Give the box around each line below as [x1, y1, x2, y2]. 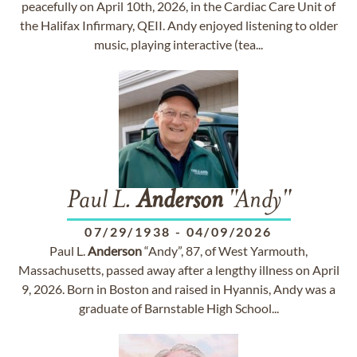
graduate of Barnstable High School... [78, 300, 279, 316]
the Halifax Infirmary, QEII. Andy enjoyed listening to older [19, 18, 338, 33]
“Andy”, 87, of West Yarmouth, [142, 243, 308, 258]
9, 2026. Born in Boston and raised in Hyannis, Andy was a [22, 281, 335, 296]
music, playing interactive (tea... [94, 37, 263, 52]
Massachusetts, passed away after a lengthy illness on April [18, 262, 339, 277]
